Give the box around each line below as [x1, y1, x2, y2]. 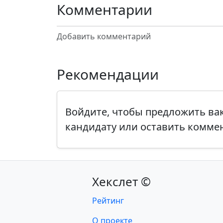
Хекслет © [92, 173, 151, 190]
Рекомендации [57, 65, 159, 84]
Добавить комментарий [57, 31, 151, 42]
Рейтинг [92, 195, 124, 206]
